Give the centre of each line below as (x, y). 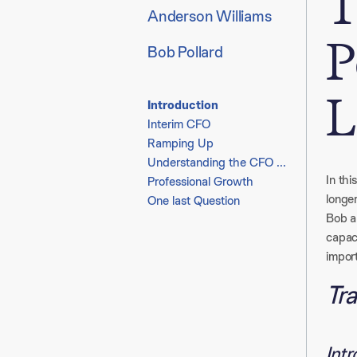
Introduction (183, 105)
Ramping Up (180, 143)
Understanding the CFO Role (281, 162)
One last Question (194, 200)
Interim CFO (179, 124)
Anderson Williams (210, 16)
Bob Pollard (185, 52)
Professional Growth (200, 181)
